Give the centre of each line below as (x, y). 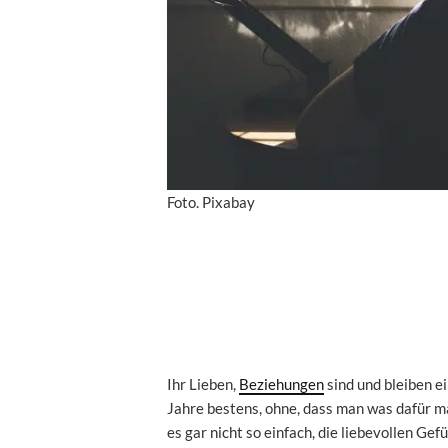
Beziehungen (281, 383)
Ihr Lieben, (203, 383)
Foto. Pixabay (211, 201)
